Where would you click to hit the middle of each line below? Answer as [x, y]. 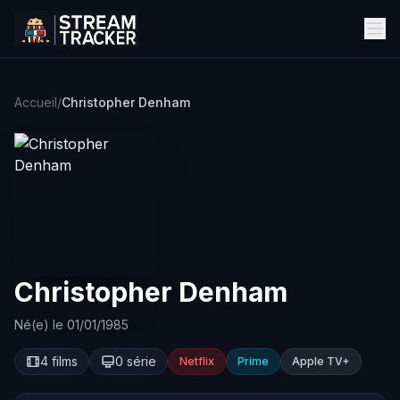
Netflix [197, 361]
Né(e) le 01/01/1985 [71, 325]
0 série [136, 361]
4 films [59, 361]
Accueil [36, 102]
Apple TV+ [321, 361]
